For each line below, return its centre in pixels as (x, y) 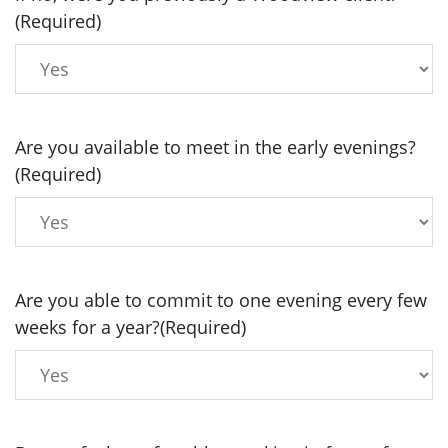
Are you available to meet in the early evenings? (215, 147)
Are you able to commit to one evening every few (221, 300)
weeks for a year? (87, 327)
